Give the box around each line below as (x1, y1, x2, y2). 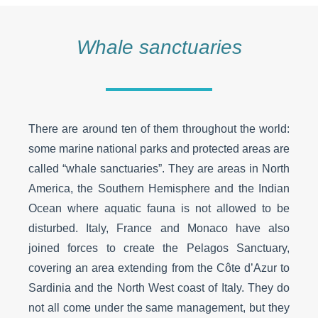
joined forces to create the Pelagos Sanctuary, (28, 242, 290, 255)
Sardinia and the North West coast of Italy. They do (28, 282, 290, 295)
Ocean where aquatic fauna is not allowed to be (28, 202, 290, 215)
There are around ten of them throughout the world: (28, 123, 290, 136)
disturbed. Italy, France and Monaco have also (28, 222, 290, 235)
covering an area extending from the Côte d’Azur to (28, 262, 290, 275)
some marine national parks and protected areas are (28, 143, 290, 155)
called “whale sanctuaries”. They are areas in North (28, 163, 290, 175)
